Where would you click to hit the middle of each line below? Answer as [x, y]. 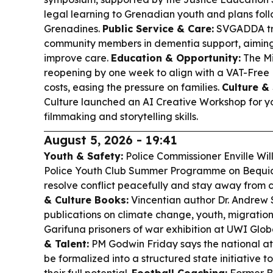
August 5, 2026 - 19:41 [111, 140]
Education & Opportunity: [176, 58]
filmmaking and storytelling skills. [121, 116]
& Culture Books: [86, 200]
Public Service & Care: [158, 29]
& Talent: [66, 244]
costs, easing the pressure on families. [133, 87]
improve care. [77, 58]
